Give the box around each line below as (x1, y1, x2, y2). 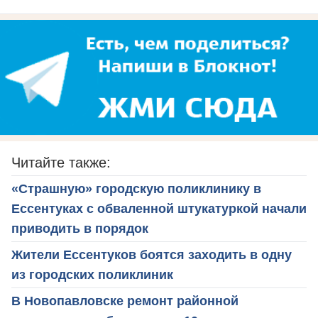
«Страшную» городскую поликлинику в (11, 181, 261, 196)
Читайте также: (11, 154, 111, 170)
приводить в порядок (11, 221, 148, 236)
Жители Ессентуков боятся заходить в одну (11, 247, 292, 262)
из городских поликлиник (11, 267, 173, 282)
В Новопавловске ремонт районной (11, 293, 238, 308)
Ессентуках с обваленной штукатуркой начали (11, 201, 307, 216)
